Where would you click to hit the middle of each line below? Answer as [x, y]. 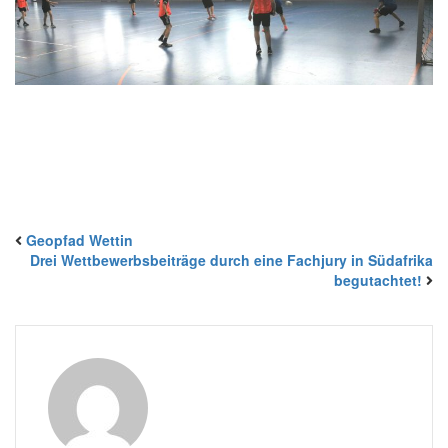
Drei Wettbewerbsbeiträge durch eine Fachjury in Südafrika [231, 259]
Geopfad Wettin [79, 239]
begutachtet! [378, 279]
